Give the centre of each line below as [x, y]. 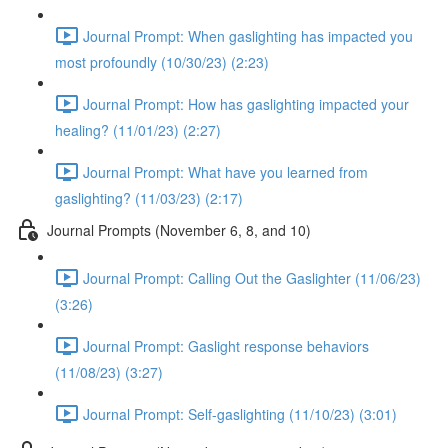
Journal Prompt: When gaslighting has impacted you [248, 35]
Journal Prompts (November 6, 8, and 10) [179, 229]
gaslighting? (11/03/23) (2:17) [149, 198]
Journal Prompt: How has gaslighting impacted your [246, 103]
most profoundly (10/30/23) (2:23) [162, 62]
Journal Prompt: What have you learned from [225, 171]
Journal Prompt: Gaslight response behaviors [226, 345]
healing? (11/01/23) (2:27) [138, 130]
